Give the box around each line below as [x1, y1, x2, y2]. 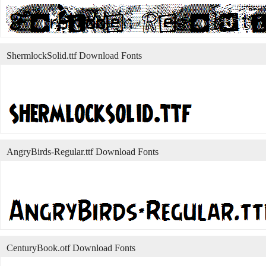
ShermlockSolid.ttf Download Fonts [7, 50, 142, 61]
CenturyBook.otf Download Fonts [7, 243, 135, 253]
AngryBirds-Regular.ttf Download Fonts [7, 147, 159, 157]
